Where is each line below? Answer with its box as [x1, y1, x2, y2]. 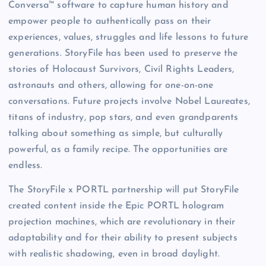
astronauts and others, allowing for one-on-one [8, 80, 214, 90]
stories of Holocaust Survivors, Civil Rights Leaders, [8, 64, 235, 74]
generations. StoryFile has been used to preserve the [8, 48, 238, 58]
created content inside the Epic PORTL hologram [8, 201, 224, 211]
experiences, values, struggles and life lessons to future [8, 32, 249, 42]
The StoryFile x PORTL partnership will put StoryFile [8, 185, 239, 195]
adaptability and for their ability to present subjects [8, 233, 237, 243]
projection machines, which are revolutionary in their [8, 217, 236, 227]
